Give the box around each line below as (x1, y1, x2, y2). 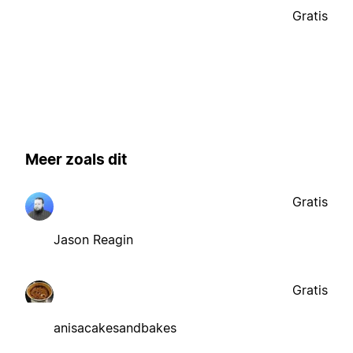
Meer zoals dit (25, 150, 127, 169)
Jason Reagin (54, 231, 133, 247)
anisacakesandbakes (54, 319, 176, 336)
